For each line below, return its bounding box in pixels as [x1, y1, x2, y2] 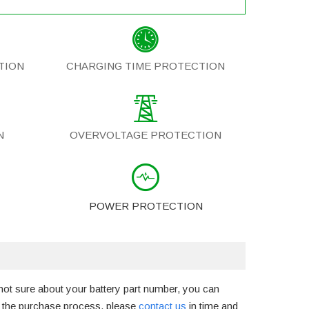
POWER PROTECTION [88, 200, 203, 212]
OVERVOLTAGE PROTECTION [70, 129, 221, 141]
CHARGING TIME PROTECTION [66, 60, 225, 72]
